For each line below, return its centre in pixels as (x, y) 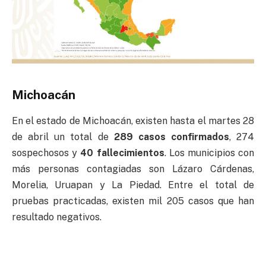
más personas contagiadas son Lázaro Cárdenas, (133, 169)
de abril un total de (63, 137)
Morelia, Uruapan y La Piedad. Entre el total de (133, 185)
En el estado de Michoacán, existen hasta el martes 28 (133, 121)
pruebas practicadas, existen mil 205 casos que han (133, 201)
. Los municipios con (209, 153)
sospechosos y (46, 153)
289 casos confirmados (171, 137)
